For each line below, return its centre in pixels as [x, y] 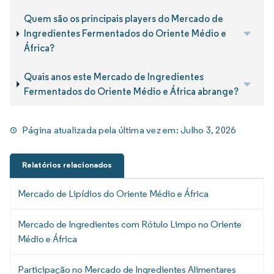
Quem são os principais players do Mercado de [123, 19]
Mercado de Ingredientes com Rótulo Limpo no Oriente [130, 224]
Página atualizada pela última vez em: [102, 130]
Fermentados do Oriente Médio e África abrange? [131, 91]
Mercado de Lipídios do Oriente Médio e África [113, 193]
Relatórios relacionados [67, 165]
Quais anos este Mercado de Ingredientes [114, 76]
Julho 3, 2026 [208, 130]
